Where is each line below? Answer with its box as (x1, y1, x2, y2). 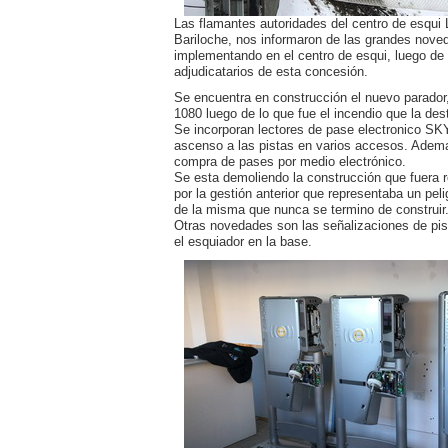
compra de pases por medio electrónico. (174, 154, 406, 169)
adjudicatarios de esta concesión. (174, 64, 368, 79)
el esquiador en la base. (174, 234, 312, 249)
